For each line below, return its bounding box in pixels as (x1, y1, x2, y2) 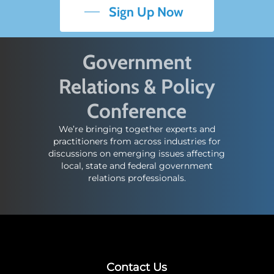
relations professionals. (87, 172, 186, 183)
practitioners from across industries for (53, 135, 221, 147)
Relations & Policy (58, 73, 215, 98)
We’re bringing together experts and (58, 123, 215, 135)
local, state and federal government (61, 160, 213, 171)
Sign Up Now (108, 3, 183, 20)
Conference (87, 98, 187, 123)
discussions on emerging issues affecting (48, 147, 226, 159)
